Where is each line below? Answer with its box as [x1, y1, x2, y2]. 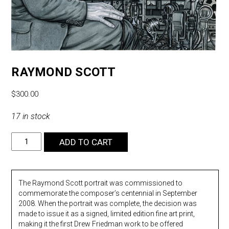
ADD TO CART [59, 137, 112, 148]
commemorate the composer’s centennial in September [18, 189, 197, 198]
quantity [11, 156, 38, 166]
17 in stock [11, 111, 51, 122]
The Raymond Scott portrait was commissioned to [18, 179, 182, 188]
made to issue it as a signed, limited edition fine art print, [18, 210, 195, 218]
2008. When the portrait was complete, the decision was [18, 199, 197, 208]
